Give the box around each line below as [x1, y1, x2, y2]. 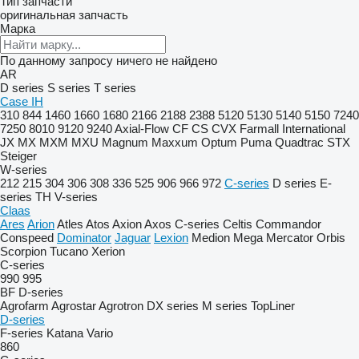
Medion [192, 231, 230, 244]
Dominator [57, 231, 111, 244]
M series [202, 299, 248, 313]
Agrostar [51, 299, 96, 313]
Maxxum [151, 135, 198, 149]
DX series [147, 299, 199, 313]
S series [47, 81, 91, 95]
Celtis [223, 217, 252, 231]
